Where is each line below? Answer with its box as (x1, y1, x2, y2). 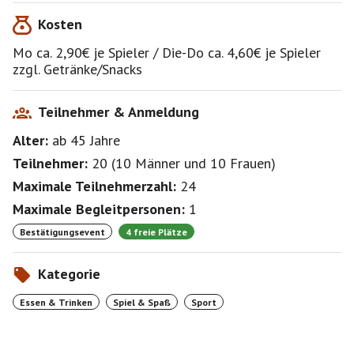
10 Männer (115, 154, 180, 172)
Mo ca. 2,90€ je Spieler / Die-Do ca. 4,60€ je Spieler (13, 43, 321, 62)
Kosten (38, 15, 82, 33)
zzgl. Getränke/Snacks (13, 60, 142, 78)
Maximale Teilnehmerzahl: (13, 177, 176, 195)
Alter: (13, 131, 48, 149)
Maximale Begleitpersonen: (13, 200, 185, 218)
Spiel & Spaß (113, 296, 171, 308)
